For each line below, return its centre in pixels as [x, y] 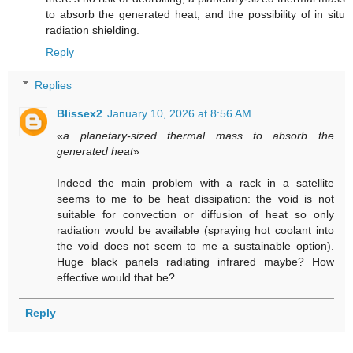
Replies [54, 85]
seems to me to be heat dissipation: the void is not [195, 198]
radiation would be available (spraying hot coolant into [195, 230]
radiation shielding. [93, 30]
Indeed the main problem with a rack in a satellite [195, 182]
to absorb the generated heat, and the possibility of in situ [195, 14]
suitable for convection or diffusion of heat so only [195, 214]
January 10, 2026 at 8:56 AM [180, 113]
